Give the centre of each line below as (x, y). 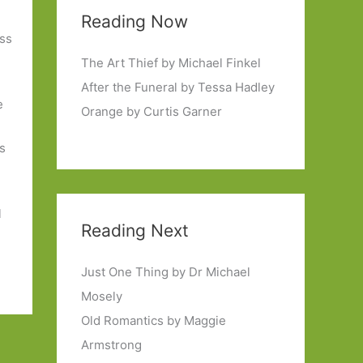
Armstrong (111, 345)
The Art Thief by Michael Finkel (171, 63)
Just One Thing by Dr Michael (166, 272)
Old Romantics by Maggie (154, 321)
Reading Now (135, 21)
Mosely (102, 297)
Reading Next (135, 231)
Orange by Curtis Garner (152, 111)
